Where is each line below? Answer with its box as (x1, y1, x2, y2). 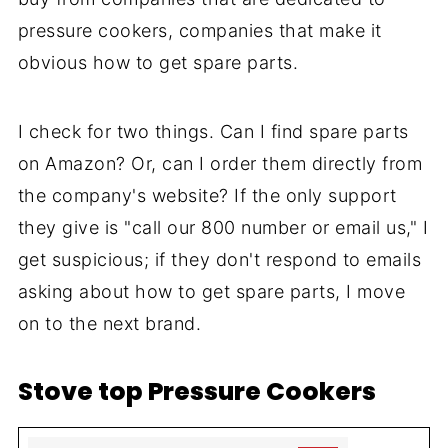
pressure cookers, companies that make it (17, 20, 382, 42)
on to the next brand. (17, 313, 202, 335)
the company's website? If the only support (17, 185, 397, 207)
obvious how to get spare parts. (17, 52, 299, 74)
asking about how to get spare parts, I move (17, 281, 406, 303)
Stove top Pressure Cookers (17, 374, 376, 410)
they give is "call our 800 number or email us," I (17, 217, 429, 239)
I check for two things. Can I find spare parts (17, 121, 409, 143)
